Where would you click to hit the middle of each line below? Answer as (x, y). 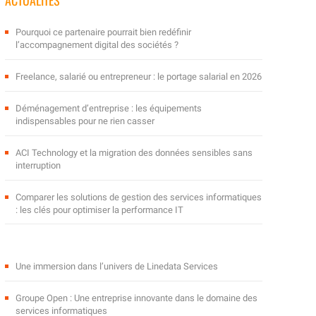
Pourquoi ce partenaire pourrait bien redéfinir (103, 32)
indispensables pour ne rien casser (85, 121)
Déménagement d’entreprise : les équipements (108, 109)
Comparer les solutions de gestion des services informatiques (138, 197)
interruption (38, 166)
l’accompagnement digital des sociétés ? (97, 45)
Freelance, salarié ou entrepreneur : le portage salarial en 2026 (138, 77)
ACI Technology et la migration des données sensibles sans (134, 153)
